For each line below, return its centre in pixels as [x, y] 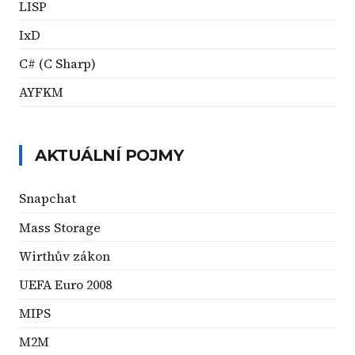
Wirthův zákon [65, 256]
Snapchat [48, 198]
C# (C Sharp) [57, 64]
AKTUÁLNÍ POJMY [109, 155]
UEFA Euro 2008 [65, 285]
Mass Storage [60, 227]
